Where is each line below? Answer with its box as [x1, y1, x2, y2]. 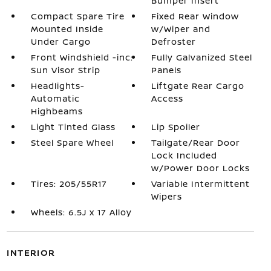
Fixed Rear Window [151, 10, 240, 22]
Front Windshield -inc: [30, 51, 133, 63]
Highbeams [30, 105, 83, 117]
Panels [151, 64, 182, 76]
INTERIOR [6, 247, 55, 258]
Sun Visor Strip [30, 64, 100, 76]
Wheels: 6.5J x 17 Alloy [30, 206, 132, 218]
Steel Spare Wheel [30, 137, 114, 148]
